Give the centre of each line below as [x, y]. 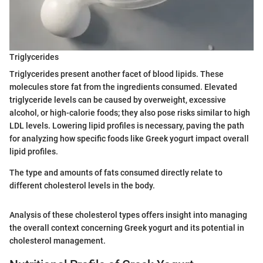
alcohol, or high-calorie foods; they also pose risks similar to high [130, 113]
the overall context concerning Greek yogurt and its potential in [127, 228]
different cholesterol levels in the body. [82, 186]
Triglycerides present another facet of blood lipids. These [117, 74]
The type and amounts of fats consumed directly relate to [116, 173]
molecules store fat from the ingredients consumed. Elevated [123, 87]
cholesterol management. [58, 241]
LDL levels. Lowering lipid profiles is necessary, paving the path [127, 126]
